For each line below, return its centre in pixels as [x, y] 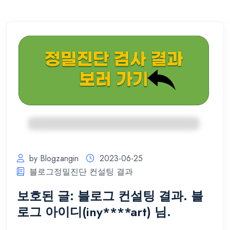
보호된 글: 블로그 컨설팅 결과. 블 [110, 196]
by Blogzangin [54, 158]
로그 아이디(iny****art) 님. [94, 212]
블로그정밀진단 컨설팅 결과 [81, 171]
